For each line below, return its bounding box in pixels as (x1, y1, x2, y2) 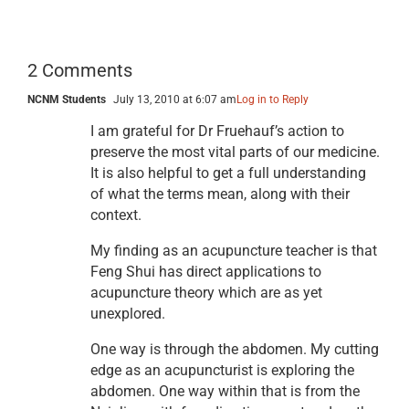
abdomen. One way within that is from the (90, 383, 360, 401)
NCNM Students (27, 93, 106, 107)
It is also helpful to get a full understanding (90, 164, 366, 183)
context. (90, 206, 142, 225)
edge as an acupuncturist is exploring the (90, 362, 354, 380)
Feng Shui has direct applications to (90, 263, 321, 281)
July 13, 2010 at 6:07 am (110, 93, 236, 107)
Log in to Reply (236, 93, 309, 107)
